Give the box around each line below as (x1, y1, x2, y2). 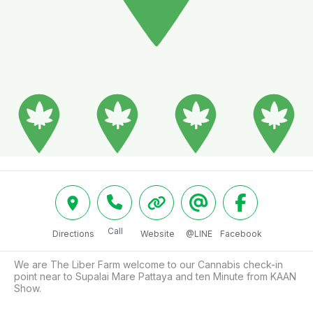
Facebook (220, 228, 262, 239)
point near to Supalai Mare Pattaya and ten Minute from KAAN (14, 270, 296, 282)
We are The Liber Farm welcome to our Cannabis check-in (14, 259, 283, 270)
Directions (52, 228, 94, 239)
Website (140, 228, 175, 239)
